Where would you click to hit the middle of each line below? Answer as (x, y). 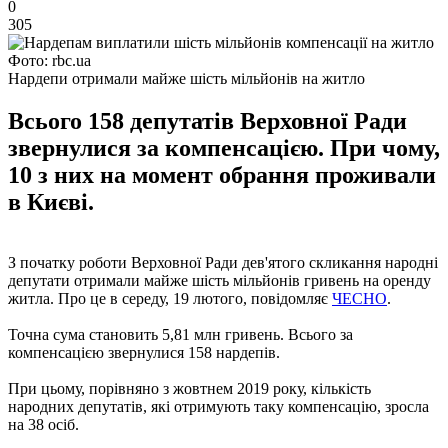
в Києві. (51, 201)
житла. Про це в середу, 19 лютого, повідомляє (170, 298)
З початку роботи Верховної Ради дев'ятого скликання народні (223, 262)
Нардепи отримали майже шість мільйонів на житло (186, 78)
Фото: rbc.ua (49, 60)
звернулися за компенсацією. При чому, (224, 147)
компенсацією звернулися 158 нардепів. (144, 352)
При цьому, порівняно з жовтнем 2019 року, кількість (189, 388)
